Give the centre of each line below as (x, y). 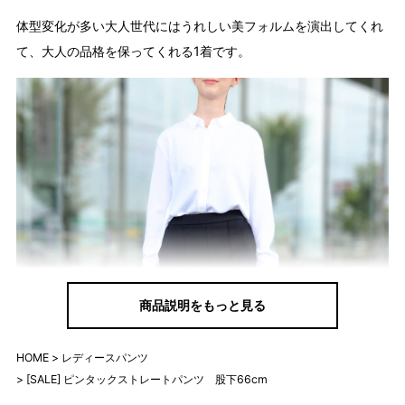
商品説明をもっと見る (202, 305)
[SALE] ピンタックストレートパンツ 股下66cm (146, 380)
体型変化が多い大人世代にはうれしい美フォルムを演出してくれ (199, 25)
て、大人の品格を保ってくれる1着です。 (133, 51)
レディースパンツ (104, 358)
